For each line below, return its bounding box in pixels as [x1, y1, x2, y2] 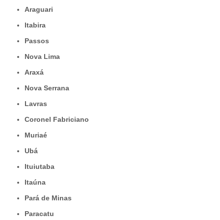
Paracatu [29, 210, 54, 218]
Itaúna [27, 178, 46, 187]
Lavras [29, 100, 47, 108]
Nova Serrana [29, 84, 69, 92]
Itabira [27, 21, 46, 29]
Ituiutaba [27, 163, 55, 171]
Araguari [29, 5, 53, 14]
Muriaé [30, 131, 47, 139]
